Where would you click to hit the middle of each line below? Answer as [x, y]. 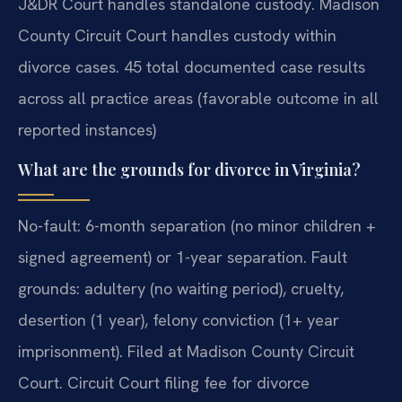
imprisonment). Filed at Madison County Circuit [186, 352]
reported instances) [87, 130]
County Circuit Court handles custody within [177, 36]
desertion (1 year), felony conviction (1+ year [179, 320]
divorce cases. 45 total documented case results [192, 67]
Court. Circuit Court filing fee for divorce [164, 383]
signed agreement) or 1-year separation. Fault [183, 258]
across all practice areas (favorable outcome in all [198, 99]
